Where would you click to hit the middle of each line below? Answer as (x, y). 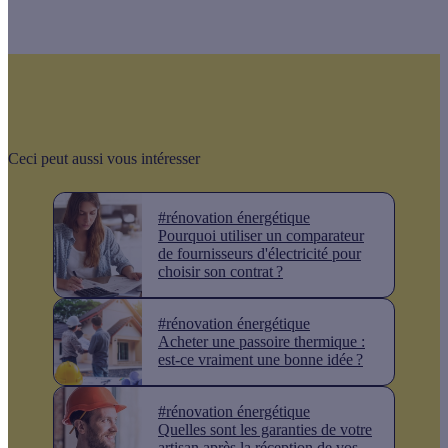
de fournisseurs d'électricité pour (259, 254)
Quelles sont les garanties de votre (265, 430)
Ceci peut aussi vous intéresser (104, 159)
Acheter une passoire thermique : (261, 342)
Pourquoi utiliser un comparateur (261, 236)
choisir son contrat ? (220, 272)
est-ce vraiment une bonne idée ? (260, 360)
